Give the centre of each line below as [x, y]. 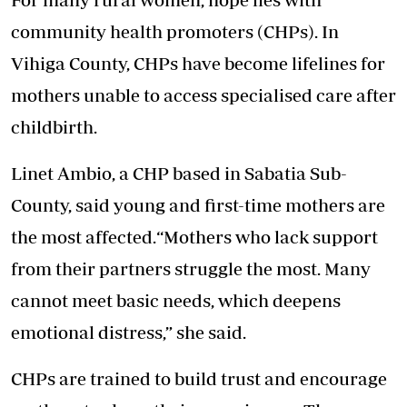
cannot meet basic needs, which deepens [176, 301]
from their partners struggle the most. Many [191, 269]
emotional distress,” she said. [129, 333]
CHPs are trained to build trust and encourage [199, 379]
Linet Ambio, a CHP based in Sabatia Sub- [179, 174]
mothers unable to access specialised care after [203, 95]
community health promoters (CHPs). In [175, 32]
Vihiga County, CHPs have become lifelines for [198, 64]
